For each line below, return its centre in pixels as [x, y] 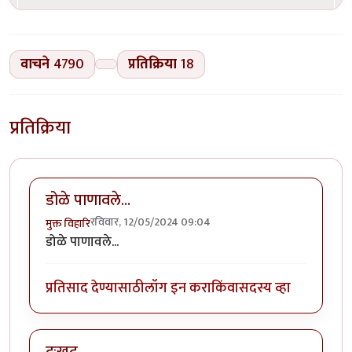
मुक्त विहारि [68, 224]
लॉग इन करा [178, 288]
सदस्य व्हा [265, 288]
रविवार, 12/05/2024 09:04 [150, 222]
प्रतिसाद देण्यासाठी [95, 288]
